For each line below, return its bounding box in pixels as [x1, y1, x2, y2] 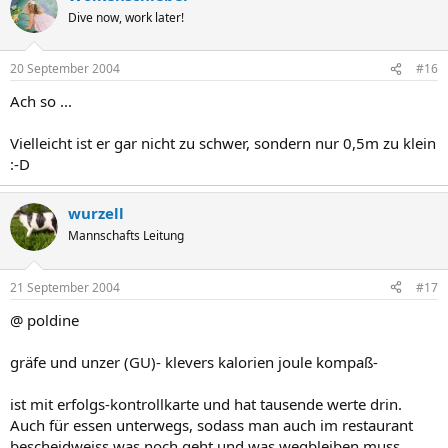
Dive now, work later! [68, 8, 184, 26]
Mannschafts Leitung [68, 227, 184, 244]
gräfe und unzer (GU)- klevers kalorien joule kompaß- [10, 351, 378, 372]
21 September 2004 [10, 278, 120, 296]
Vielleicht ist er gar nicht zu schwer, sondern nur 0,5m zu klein [10, 133, 436, 153]
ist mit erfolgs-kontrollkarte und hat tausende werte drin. [10, 393, 402, 414]
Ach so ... [10, 91, 72, 111]
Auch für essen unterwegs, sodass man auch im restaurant [10, 414, 413, 435]
